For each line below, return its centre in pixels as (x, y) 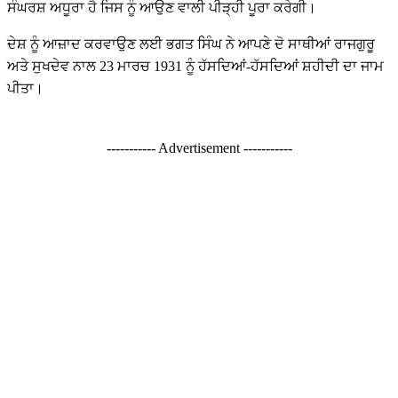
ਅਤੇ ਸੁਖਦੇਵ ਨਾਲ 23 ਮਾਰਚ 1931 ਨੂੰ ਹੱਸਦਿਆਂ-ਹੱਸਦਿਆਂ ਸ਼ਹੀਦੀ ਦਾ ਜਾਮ (195, 67)
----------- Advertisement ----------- (199, 148)
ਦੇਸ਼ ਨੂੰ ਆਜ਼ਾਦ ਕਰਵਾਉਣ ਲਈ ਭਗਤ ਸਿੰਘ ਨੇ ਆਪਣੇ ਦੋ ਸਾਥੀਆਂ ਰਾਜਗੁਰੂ (191, 44)
